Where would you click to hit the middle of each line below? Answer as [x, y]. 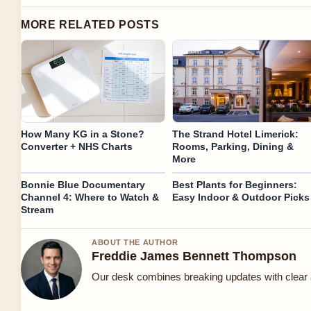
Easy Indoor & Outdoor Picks [241, 197]
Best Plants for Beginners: [234, 184]
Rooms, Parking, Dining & [233, 146]
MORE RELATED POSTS [90, 25]
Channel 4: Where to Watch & [90, 197]
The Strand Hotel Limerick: [235, 134]
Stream [37, 209]
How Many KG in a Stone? [83, 134]
